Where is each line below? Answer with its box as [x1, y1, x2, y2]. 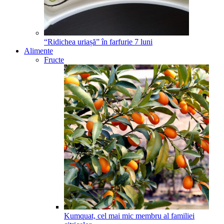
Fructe [44, 55, 64, 64]
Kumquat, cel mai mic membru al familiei [64, 211, 194, 220]
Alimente [24, 46, 53, 55]
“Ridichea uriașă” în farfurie [44, 37, 132, 46]
